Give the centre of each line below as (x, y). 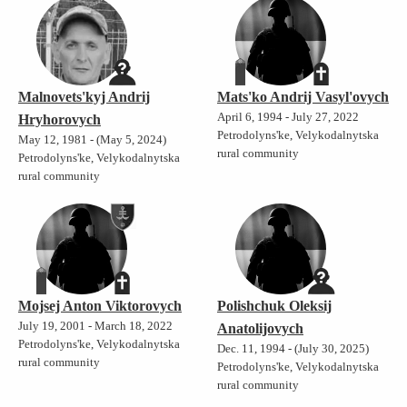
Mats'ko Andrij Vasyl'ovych (303, 96)
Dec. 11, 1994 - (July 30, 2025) (293, 348)
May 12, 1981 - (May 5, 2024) (92, 139)
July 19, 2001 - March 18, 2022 (95, 326)
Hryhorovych (60, 119)
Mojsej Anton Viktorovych (100, 305)
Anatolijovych (260, 328)
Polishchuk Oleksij (274, 305)
